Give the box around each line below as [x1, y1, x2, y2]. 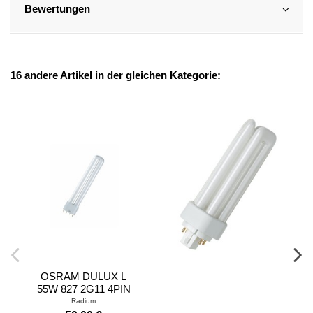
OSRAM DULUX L [41, 270, 127, 282]
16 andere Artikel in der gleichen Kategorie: [10, 69, 221, 81]
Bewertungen [24, 3, 90, 15]
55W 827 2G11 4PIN [36, 282, 131, 295]
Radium [71, 297, 96, 305]
